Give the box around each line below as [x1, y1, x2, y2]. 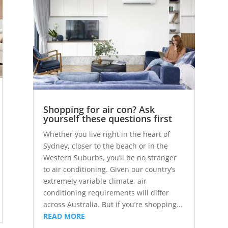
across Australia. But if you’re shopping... [43, 199, 183, 209]
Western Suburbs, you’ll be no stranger [43, 152, 177, 162]
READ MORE [43, 211, 85, 221]
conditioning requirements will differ [43, 187, 169, 197]
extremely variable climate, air [43, 176, 147, 186]
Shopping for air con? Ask [43, 103, 155, 116]
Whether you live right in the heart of [43, 129, 170, 139]
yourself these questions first [43, 112, 172, 125]
